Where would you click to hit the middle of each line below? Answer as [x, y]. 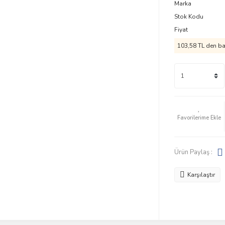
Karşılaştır [201, 175]
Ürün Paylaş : [193, 152]
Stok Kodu [189, 17]
